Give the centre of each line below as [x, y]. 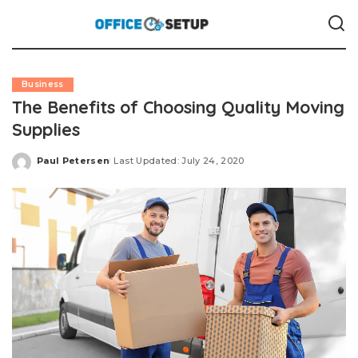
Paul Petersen [74, 160]
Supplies [46, 129]
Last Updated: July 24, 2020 [179, 160]
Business [43, 84]
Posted [55, 166]
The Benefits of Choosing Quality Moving [178, 107]
